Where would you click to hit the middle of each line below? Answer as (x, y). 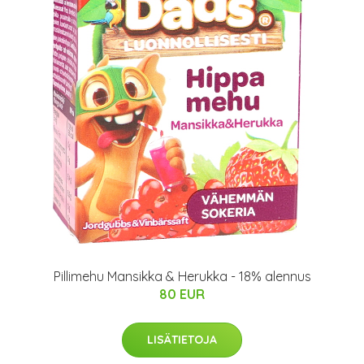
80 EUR (182, 294)
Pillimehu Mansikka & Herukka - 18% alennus (182, 276)
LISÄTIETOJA (182, 340)
